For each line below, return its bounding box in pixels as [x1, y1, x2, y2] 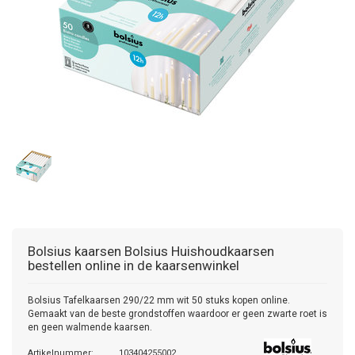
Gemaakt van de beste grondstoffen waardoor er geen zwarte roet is [28, 308, 327, 319]
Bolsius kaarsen [28, 243, 121, 259]
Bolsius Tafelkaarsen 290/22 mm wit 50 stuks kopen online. [28, 295, 290, 306]
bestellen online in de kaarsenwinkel [28, 258, 239, 273]
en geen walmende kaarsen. [28, 322, 152, 333]
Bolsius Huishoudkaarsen [124, 243, 274, 259]
